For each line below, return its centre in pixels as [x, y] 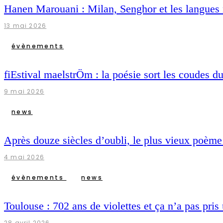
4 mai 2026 [24, 157]
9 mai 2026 [24, 91]
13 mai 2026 [25, 25]
